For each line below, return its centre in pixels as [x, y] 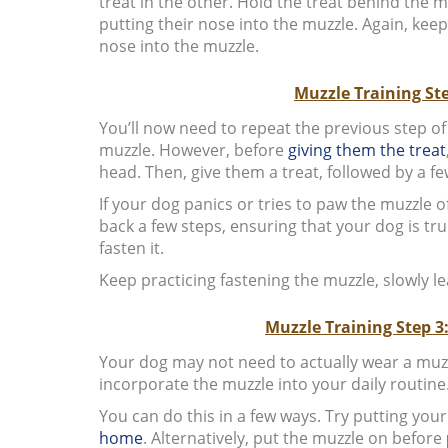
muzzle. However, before [193, 149]
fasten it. [131, 247]
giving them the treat [366, 149]
